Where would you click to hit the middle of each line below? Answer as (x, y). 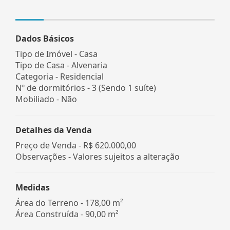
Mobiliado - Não (46, 99)
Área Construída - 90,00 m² (67, 214)
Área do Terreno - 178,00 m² (69, 203)
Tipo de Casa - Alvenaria (61, 65)
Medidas (33, 187)
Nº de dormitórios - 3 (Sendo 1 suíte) (86, 88)
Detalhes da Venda (54, 130)
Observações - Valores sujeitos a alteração (98, 156)
